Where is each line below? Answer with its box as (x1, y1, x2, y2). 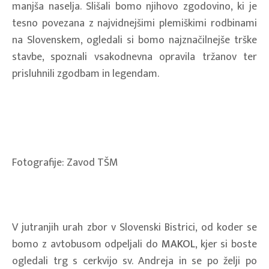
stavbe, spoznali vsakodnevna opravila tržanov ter (12, 47, 257, 66)
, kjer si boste (195, 235, 257, 253)
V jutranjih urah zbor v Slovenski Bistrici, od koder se (12, 218, 257, 237)
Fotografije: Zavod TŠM (12, 153, 118, 172)
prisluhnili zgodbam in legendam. (12, 64, 159, 83)
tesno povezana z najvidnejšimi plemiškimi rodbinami (12, 14, 257, 32)
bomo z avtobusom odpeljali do (12, 235, 162, 253)
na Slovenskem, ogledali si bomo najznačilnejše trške (12, 31, 257, 49)
